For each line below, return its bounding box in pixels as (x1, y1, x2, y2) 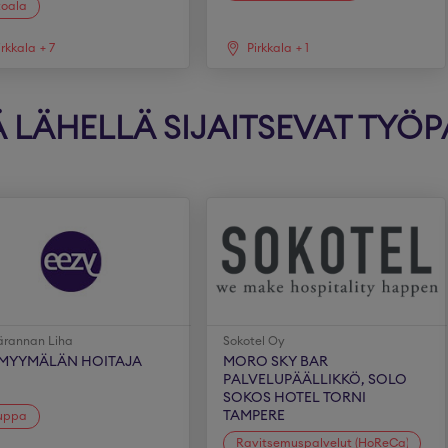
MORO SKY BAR (223, 355, 329, 369)
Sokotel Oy (223, 335, 286, 347)
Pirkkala (247, 42, 293, 54)
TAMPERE (223, 409, 286, 423)
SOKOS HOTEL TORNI (223, 391, 367, 405)
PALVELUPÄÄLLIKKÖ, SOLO (223, 373, 408, 387)
